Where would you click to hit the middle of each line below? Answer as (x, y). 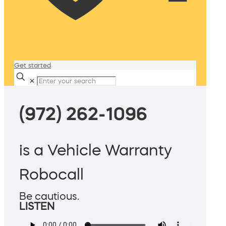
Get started (33, 65)
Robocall (51, 174)
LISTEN (37, 207)
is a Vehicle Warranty (96, 150)
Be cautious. (49, 196)
